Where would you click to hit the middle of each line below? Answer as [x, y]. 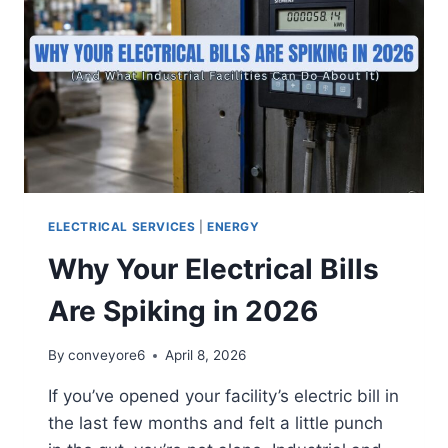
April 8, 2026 [206, 355]
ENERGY [233, 226]
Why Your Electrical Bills [213, 268]
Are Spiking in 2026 [183, 310]
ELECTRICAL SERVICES [122, 226]
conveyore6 [107, 355]
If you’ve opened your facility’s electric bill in [223, 396]
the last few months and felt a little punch [215, 423]
